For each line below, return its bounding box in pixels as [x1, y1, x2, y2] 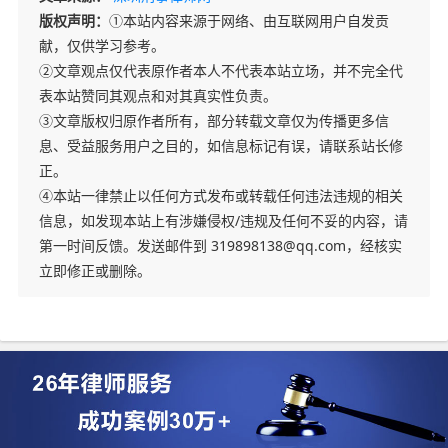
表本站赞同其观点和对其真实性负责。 [38, 85, 277, 105]
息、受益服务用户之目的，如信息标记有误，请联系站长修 [38, 135, 403, 155]
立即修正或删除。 [38, 260, 151, 280]
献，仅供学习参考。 [38, 35, 165, 55]
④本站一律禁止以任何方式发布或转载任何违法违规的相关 [38, 185, 403, 205]
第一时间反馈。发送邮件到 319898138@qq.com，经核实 [38, 235, 402, 255]
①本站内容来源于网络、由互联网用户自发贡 [108, 10, 389, 30]
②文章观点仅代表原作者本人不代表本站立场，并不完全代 [38, 60, 403, 80]
